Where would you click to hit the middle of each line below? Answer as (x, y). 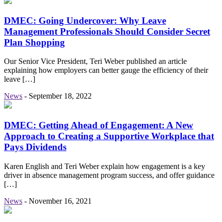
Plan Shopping (34, 42)
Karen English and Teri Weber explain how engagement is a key (105, 166)
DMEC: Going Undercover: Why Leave (85, 20)
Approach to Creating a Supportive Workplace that (109, 136)
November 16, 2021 (60, 201)
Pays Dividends (35, 147)
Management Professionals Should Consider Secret (107, 31)
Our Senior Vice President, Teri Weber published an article (95, 61)
